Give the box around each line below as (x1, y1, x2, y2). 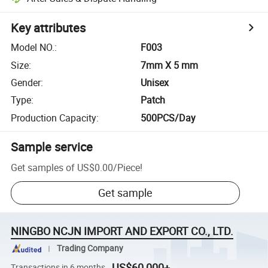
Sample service (11, 138, 93, 155)
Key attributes (11, 20, 86, 36)
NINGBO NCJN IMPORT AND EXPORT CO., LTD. (11, 224, 234, 239)
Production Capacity (11, 111, 97, 124)
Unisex (141, 75, 169, 89)
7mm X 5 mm (141, 58, 199, 72)
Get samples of (11, 160, 75, 174)
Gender (11, 75, 41, 89)
